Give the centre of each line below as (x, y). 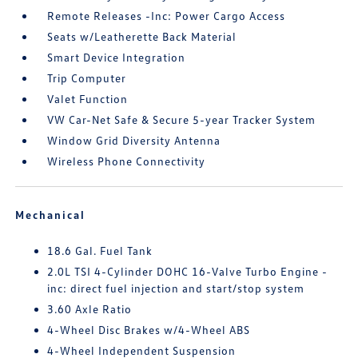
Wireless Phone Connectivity (127, 161)
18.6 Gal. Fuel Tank (100, 251)
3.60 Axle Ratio (90, 309)
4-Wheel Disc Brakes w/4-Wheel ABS (149, 330)
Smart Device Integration (117, 57)
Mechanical (51, 215)
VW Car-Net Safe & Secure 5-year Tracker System (182, 119)
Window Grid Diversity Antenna (134, 140)
